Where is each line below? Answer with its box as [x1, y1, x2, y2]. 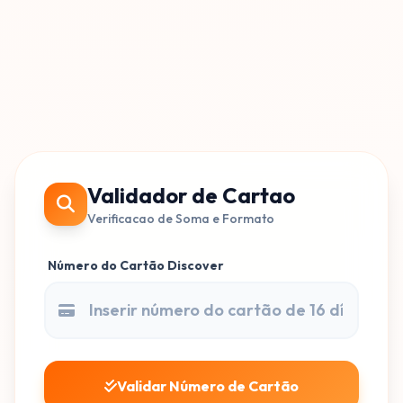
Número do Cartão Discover [48, 257, 224, 273]
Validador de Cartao [87, 182, 295, 209]
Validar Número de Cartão [117, 377, 299, 395]
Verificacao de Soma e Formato [87, 210, 274, 227]
